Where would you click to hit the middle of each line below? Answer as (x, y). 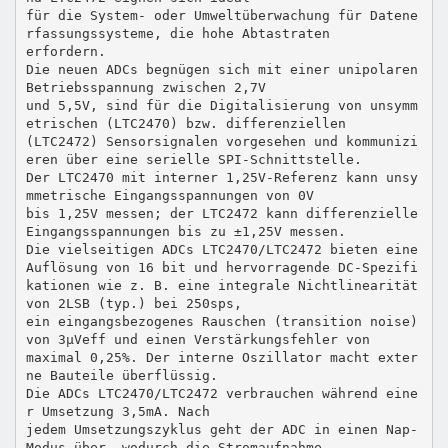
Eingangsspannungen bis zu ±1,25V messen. (185, 231)
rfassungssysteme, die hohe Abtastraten (177, 33)
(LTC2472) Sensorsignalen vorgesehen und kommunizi (221, 141)
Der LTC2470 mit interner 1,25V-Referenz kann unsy (221, 177)
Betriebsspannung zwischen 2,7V (145, 87)
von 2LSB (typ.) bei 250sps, (133, 303)
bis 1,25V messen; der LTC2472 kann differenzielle (221, 213)
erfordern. (65, 51)
